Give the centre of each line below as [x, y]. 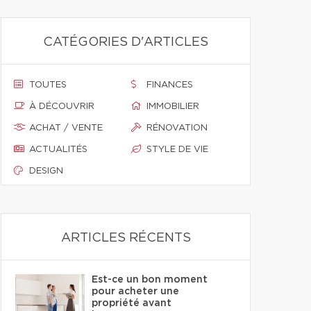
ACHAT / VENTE [66, 128]
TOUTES [48, 85]
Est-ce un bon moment [150, 280]
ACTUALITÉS [58, 150]
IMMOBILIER [173, 107]
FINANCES [170, 85]
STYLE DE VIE [177, 150]
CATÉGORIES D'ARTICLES [126, 42]
